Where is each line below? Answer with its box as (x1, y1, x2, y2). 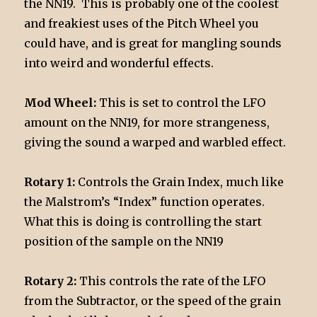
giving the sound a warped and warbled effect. (24, 135, 287, 150)
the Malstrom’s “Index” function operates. (24, 195, 265, 209)
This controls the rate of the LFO (76, 274, 266, 289)
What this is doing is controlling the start (24, 214, 263, 229)
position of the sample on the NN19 (24, 234, 224, 249)
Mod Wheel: (24, 96, 97, 110)
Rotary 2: (24, 274, 77, 289)
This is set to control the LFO (96, 96, 266, 110)
